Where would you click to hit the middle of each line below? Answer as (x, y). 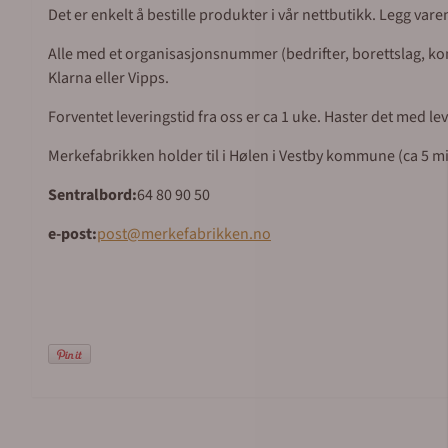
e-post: (72, 234)
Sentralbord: (92, 195)
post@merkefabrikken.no (184, 234)
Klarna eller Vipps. (108, 78)
